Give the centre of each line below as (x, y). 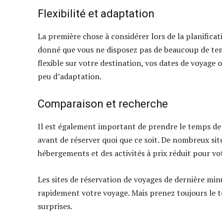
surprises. (55, 206)
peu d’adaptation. (70, 77)
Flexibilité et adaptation (96, 14)
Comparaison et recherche (103, 104)
